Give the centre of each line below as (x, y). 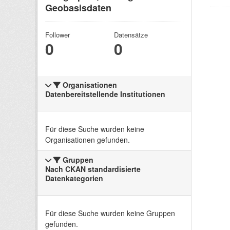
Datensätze (131, 35)
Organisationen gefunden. (88, 140)
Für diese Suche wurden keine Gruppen (110, 213)
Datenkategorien (74, 178)
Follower (57, 35)
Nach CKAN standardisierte (93, 169)
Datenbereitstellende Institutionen (105, 94)
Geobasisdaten (78, 8)
